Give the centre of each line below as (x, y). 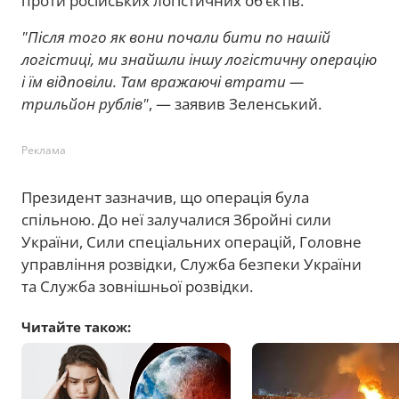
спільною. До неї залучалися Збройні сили (176, 220)
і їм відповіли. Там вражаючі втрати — (163, 82)
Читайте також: (76, 327)
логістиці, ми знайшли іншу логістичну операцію (199, 60)
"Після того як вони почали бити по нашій (176, 37)
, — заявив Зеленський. (235, 104)
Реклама (44, 151)
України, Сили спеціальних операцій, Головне (191, 242)
